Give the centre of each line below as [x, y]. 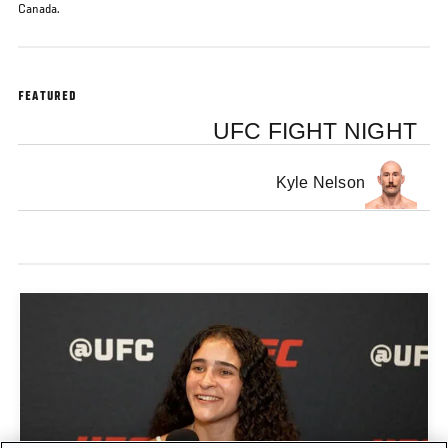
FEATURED [48, 97]
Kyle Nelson [320, 183]
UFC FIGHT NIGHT [315, 131]
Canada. [39, 10]
